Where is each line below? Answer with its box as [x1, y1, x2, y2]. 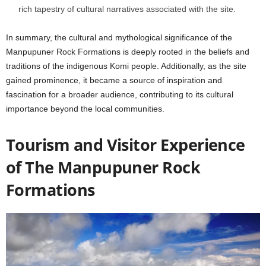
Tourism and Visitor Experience [6, 134, 245, 156]
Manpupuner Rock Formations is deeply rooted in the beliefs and [6, 47, 249, 57]
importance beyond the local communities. [6, 104, 164, 114]
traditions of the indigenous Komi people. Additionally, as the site [6, 61, 246, 71]
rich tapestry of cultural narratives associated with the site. [18, 4, 236, 14]
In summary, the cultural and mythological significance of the [6, 33, 232, 43]
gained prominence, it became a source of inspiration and [6, 75, 222, 85]
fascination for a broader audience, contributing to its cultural [6, 90, 233, 100]
